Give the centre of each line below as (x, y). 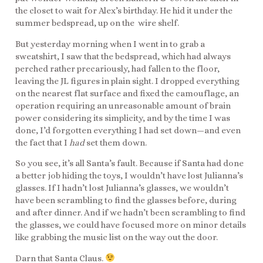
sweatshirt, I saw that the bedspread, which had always (123, 56)
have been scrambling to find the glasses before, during (126, 200)
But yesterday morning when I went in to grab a (110, 44)
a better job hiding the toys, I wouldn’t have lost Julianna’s (129, 176)
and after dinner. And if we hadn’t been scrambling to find (130, 213)
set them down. (116, 142)
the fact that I (42, 142)
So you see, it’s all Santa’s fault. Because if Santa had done (129, 163)
